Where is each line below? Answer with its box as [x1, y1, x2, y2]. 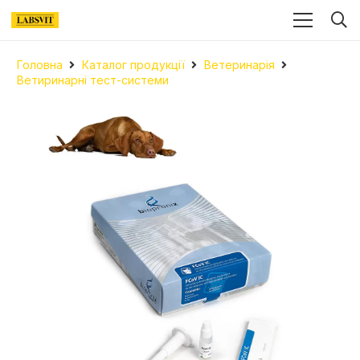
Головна [17, 58, 63, 72]
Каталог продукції [81, 58, 185, 72]
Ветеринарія [203, 58, 275, 72]
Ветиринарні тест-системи [17, 73, 169, 87]
